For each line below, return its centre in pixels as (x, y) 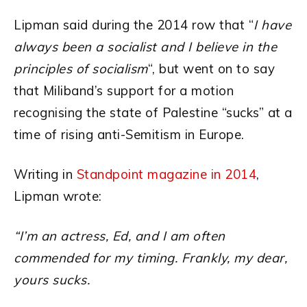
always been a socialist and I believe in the (145, 47)
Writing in (45, 174)
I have (272, 25)
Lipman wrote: (58, 196)
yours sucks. (52, 280)
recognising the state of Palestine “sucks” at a (153, 113)
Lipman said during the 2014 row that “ (134, 25)
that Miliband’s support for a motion (124, 91)
